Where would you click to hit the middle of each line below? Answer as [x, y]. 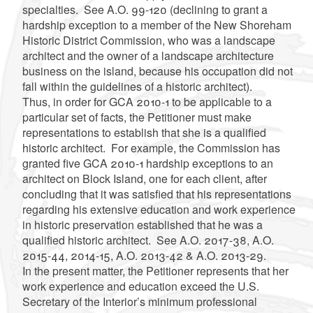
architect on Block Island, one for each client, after [144, 178]
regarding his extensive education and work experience [159, 209]
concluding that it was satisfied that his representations [156, 194]
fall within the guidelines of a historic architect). [138, 86]
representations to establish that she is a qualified [144, 132]
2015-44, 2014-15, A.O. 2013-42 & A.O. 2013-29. [145, 255]
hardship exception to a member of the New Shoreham [156, 24]
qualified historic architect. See [101, 240]
